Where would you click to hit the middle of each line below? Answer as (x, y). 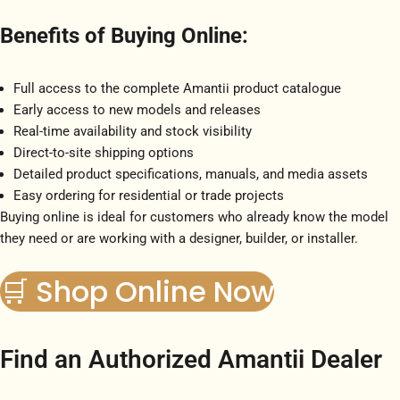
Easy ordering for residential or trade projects (149, 195)
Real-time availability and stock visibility (133, 131)
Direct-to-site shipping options (104, 152)
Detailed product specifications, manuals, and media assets (191, 174)
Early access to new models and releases (137, 109)
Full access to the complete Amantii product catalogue (177, 88)
